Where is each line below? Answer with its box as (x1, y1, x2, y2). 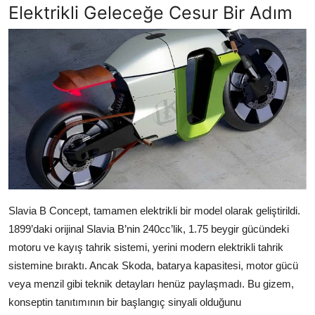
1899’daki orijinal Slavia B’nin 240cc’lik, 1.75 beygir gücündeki (8, 222, 289, 235)
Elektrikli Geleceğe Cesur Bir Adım (8, 2, 292, 24)
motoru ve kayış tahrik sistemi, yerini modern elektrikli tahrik (8, 240, 283, 253)
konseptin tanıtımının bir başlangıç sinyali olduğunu (8, 295, 241, 308)
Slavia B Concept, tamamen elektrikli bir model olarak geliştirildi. (8, 204, 300, 217)
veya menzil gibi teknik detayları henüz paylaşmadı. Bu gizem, (8, 277, 294, 290)
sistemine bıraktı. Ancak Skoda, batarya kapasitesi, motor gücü (8, 259, 298, 271)
